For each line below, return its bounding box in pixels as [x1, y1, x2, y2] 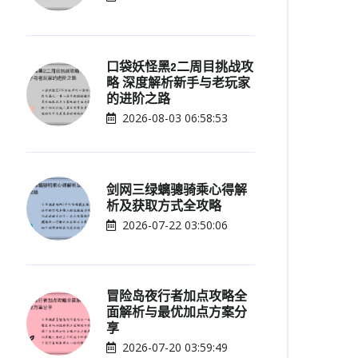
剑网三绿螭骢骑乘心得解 [106, 181, 247, 199]
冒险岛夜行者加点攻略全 [106, 288, 247, 305]
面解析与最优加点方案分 [106, 304, 247, 321]
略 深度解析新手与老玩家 [106, 75, 250, 92]
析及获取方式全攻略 [106, 197, 221, 215]
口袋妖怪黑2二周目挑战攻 [106, 59, 253, 76]
